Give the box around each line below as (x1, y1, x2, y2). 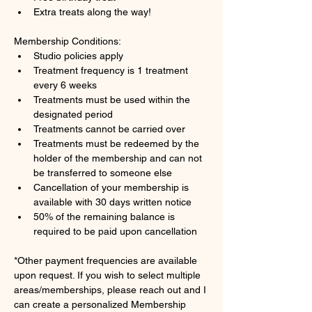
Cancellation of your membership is (33, 182, 192, 193)
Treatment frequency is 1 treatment (33, 65, 191, 76)
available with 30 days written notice (33, 196, 192, 208)
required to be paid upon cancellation (33, 226, 197, 237)
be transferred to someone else (33, 167, 172, 178)
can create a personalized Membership (14, 299, 189, 310)
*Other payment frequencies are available (14, 255, 200, 266)
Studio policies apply (33, 50, 123, 61)
